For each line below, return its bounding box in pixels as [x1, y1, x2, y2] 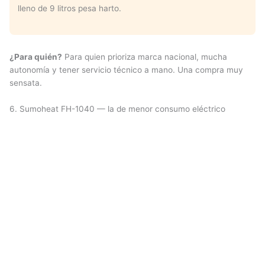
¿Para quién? [9, 51, 62, 62]
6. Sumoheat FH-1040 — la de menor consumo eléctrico [9, 104, 225, 114]
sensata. [9, 77, 42, 88]
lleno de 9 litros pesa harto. [18, 4, 121, 14]
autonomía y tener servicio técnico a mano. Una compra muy [9, 64, 243, 75]
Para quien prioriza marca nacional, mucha [62, 51, 227, 62]
